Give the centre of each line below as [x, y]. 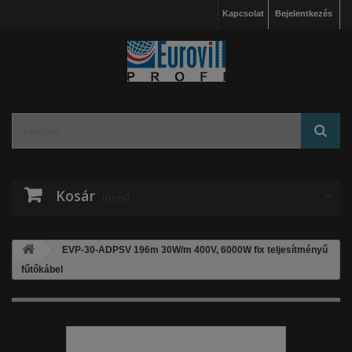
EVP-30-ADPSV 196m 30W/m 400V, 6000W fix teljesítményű [194, 250]
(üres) [116, 198]
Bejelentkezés [304, 13]
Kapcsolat [243, 13]
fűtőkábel [42, 269]
